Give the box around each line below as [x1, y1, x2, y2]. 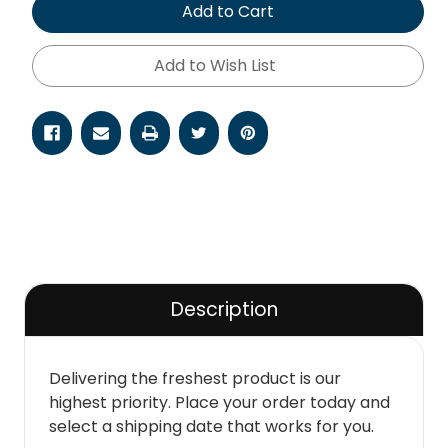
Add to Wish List [154, 53, 276, 77]
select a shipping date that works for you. [49, 414, 374, 438]
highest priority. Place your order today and [49, 390, 390, 414]
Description [170, 295, 278, 323]
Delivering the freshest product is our [49, 366, 341, 390]
